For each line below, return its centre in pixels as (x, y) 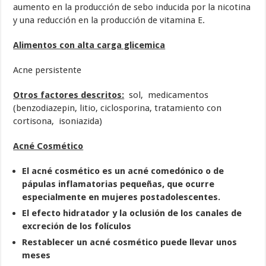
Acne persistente (47, 70)
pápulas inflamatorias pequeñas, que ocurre (118, 184)
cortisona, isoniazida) (59, 121)
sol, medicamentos (167, 95)
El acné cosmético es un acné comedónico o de (123, 171)
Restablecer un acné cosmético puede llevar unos (130, 243)
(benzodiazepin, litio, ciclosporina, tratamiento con (118, 108)
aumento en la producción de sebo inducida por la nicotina (132, 7)
